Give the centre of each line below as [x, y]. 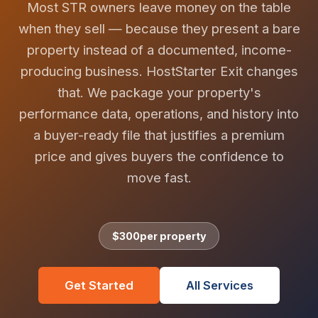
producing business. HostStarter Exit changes [159, 71]
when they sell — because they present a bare [159, 28]
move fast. [159, 177]
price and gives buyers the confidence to [159, 156]
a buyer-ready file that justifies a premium [159, 135]
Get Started [99, 286]
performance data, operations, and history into [159, 113]
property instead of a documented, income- [159, 49]
